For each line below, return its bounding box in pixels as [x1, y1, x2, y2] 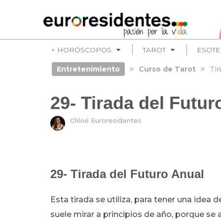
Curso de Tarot [138, 65, 196, 74]
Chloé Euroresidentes [70, 116, 142, 124]
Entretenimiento [56, 65, 120, 74]
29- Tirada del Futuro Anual [50, 167, 204, 181]
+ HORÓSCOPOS [51, 45, 111, 54]
